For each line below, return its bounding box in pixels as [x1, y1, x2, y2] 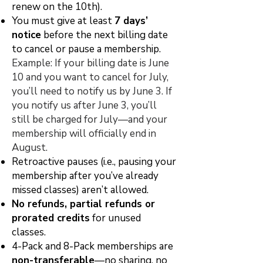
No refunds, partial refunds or [12, 197, 155, 211]
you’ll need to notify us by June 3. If [12, 85, 172, 98]
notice [12, 28, 41, 42]
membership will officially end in [12, 127, 156, 140]
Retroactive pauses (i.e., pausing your [12, 155, 176, 168]
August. [12, 141, 48, 154]
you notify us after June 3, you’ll [12, 99, 157, 112]
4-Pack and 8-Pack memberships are [12, 240, 173, 253]
